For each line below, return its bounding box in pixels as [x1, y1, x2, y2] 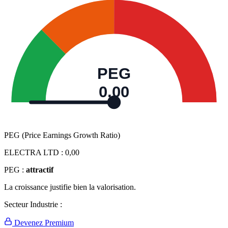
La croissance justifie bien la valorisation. [4, 183, 136, 192]
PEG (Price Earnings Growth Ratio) [4, 131, 120, 140]
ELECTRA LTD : [4, 148, 65, 157]
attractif [26, 165, 53, 175]
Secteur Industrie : [4, 200, 62, 209]
